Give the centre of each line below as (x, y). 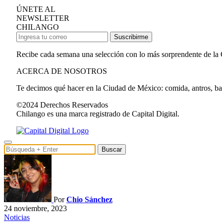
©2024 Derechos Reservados (62, 105)
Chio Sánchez (89, 199)
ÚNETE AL (36, 9)
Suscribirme (131, 37)
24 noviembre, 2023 (35, 208)
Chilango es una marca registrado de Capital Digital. (98, 113)
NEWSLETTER (43, 18)
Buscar (112, 149)
